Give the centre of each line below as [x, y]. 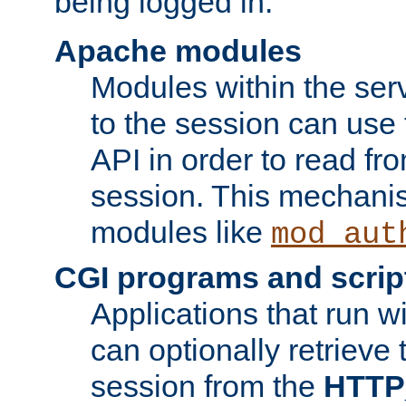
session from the [207, 386]
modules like [181, 232]
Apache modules [178, 50]
